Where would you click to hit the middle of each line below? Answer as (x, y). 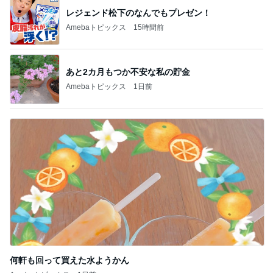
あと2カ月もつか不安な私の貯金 (128, 72)
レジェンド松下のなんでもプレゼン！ (138, 12)
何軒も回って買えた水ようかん (69, 260)
